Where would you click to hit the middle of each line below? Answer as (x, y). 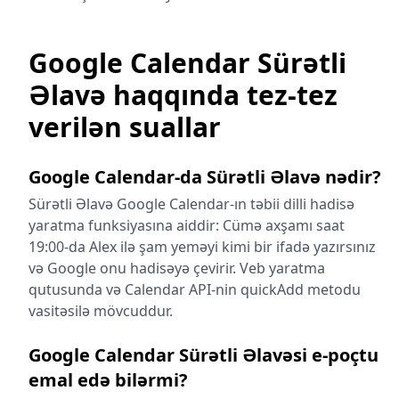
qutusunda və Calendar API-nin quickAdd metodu (195, 289)
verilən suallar (125, 127)
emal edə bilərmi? (108, 380)
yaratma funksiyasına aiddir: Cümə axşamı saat (187, 225)
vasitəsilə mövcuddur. (101, 311)
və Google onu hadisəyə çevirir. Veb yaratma (177, 268)
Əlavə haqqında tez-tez (183, 95)
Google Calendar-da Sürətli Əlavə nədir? (205, 177)
